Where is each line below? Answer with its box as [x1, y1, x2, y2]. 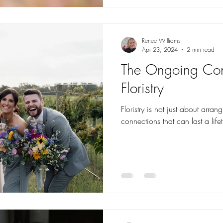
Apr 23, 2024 [142, 45, 178, 54]
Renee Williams [142, 36, 181, 45]
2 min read [187, 45, 215, 54]
